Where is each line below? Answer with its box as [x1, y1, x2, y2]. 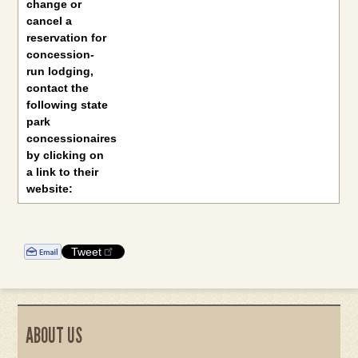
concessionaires [26, 132, 117, 145]
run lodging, [26, 65, 94, 78]
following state [26, 98, 109, 111]
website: [26, 182, 74, 195]
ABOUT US [26, 323, 83, 348]
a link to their [26, 165, 99, 178]
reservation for [26, 31, 107, 44]
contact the [26, 82, 89, 94]
